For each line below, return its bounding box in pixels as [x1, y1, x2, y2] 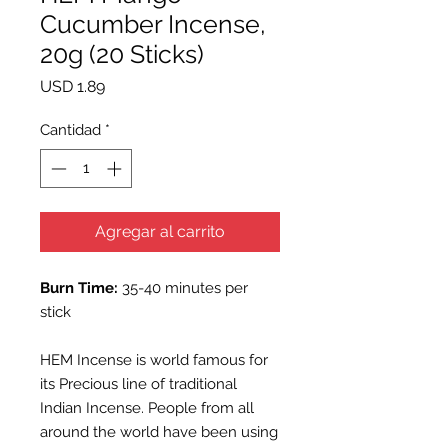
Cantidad [40, 121, 101, 140]
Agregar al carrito [95, 221, 225, 241]
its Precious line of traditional [40, 374, 237, 393]
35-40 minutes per [122, 278, 248, 297]
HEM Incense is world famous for [40, 350, 268, 369]
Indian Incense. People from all [40, 398, 254, 417]
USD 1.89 [40, 77, 105, 97]
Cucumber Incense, [40, 9, 266, 40]
